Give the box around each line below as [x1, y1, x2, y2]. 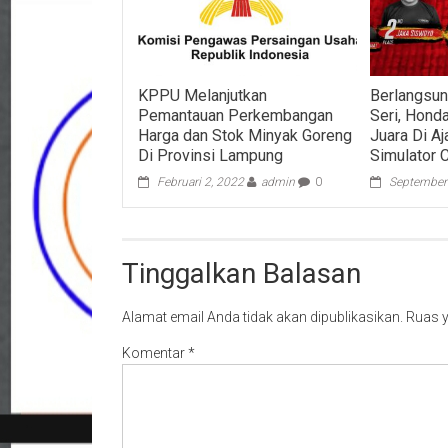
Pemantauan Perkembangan [138, 105, 334, 125]
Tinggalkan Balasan [122, 256, 361, 290]
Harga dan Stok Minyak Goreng [138, 125, 353, 145]
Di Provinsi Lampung [138, 145, 284, 165]
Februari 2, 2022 [157, 174, 245, 189]
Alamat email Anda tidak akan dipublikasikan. [122, 308, 403, 325]
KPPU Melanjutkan [138, 85, 268, 105]
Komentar [122, 344, 188, 361]
